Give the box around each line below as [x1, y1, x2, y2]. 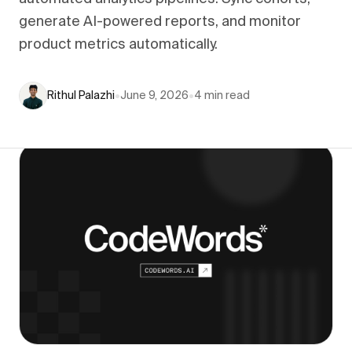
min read [202, 90, 250, 101]
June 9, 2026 [120, 90, 189, 101]
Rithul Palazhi [47, 90, 115, 101]
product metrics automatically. [19, 38, 218, 52]
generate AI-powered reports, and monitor [19, 15, 301, 29]
